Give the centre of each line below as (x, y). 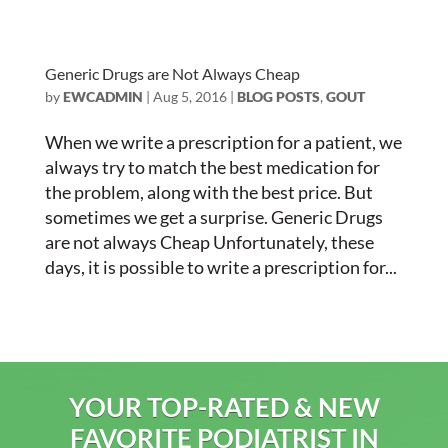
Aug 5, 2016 (189, 96)
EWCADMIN (102, 96)
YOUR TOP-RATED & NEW (224, 407)
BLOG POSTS (278, 96)
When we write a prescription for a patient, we (223, 142)
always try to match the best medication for (212, 167)
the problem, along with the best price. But (208, 192)
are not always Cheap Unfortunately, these (209, 242)
